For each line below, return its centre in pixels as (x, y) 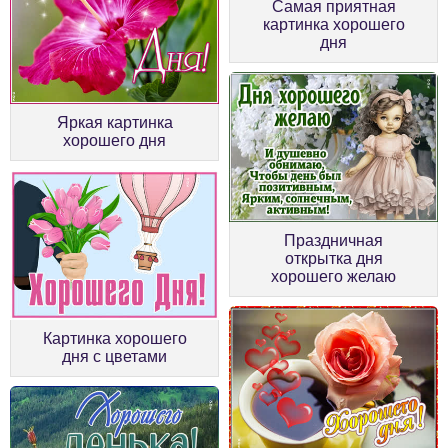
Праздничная (333, 240)
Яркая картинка (114, 122)
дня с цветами (114, 356)
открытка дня (333, 258)
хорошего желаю (333, 276)
